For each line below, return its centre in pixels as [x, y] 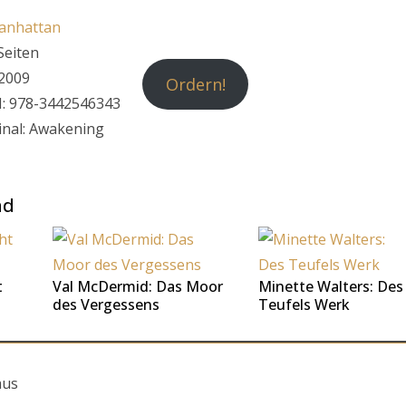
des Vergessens [106, 304]
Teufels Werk [304, 304]
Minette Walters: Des [330, 286]
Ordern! [195, 84]
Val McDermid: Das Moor [137, 286]
